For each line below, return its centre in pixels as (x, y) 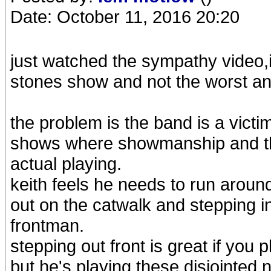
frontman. (47, 225)
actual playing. (66, 164)
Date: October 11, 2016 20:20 (125, 17)
